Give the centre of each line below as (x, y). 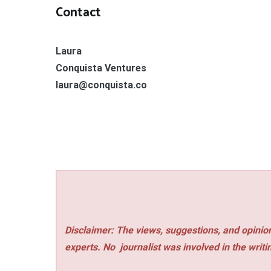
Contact (78, 13)
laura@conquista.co (101, 85)
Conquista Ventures (101, 68)
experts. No (91, 247)
